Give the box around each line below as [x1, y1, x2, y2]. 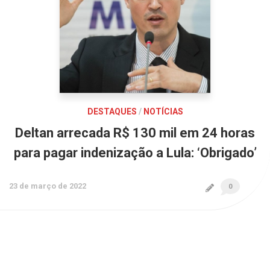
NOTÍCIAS [143, 107, 183, 116]
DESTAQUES [87, 107, 137, 116]
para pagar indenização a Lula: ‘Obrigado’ [13, 145, 257, 160]
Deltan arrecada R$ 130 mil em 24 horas [15, 125, 255, 140]
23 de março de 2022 [9, 181, 86, 190]
